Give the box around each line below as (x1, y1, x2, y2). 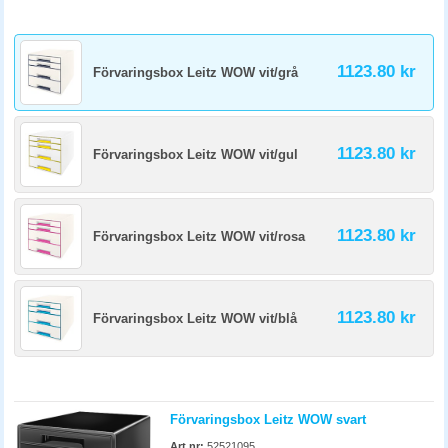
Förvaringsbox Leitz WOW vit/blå (93, 311, 297, 326)
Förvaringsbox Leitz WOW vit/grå (93, 65, 298, 80)
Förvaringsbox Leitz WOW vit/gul (93, 147, 298, 162)
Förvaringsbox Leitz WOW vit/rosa (93, 229, 305, 244)
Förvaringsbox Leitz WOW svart (170, 412, 366, 427)
